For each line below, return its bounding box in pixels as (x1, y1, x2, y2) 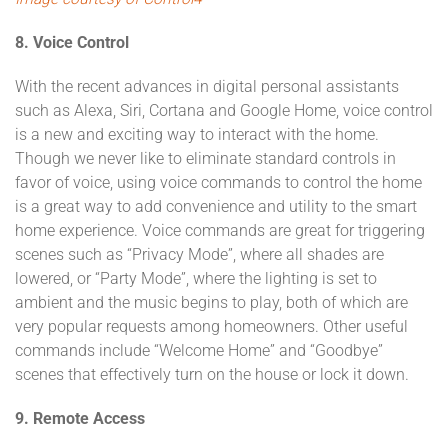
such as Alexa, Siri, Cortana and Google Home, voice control (15, 101, 433, 120)
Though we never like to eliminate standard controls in (15, 149, 396, 168)
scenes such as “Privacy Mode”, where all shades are (15, 245, 384, 264)
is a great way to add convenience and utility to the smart (15, 197, 417, 216)
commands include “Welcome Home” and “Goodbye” (15, 341, 383, 360)
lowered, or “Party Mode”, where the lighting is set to (15, 269, 377, 288)
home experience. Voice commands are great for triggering (15, 221, 425, 240)
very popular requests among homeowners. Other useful (15, 317, 408, 336)
